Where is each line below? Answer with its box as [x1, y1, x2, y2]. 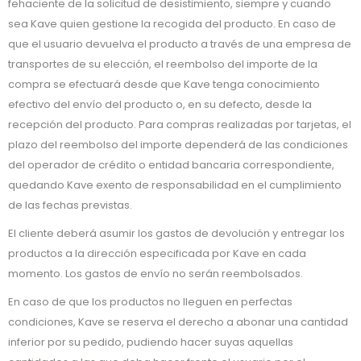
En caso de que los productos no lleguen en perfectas [8, 294, 293, 309]
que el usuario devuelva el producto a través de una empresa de [8, 36, 351, 52]
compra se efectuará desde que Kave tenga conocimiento [8, 77, 320, 92]
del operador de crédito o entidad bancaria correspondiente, [8, 157, 334, 172]
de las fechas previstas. [8, 197, 132, 213]
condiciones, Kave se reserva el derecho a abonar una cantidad [8, 314, 348, 330]
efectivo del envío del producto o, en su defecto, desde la [8, 97, 312, 112]
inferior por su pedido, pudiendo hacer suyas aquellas [8, 334, 293, 350]
